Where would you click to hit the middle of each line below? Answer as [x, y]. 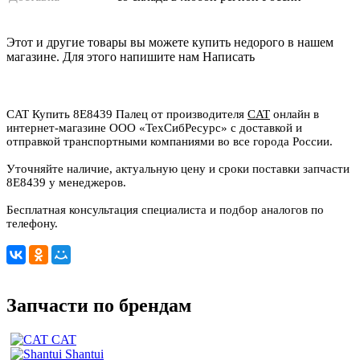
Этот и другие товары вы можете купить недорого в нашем [170, 42]
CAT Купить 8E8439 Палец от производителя [127, 114]
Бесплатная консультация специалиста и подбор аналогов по [165, 209]
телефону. [32, 223]
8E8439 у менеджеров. [66, 182]
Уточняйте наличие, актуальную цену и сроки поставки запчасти [178, 168]
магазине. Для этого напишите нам [104, 56]
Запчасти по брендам [99, 305]
